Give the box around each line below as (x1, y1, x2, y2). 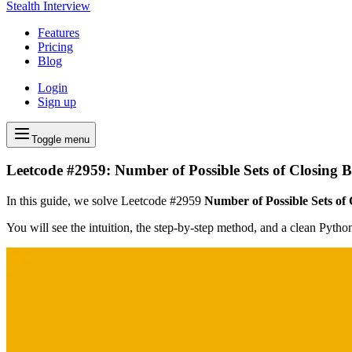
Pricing (38, 39, 73, 53)
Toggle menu (31, 133, 90, 145)
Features (38, 25, 79, 39)
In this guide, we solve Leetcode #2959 (6, 194, 204, 208)
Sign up (38, 94, 76, 108)
